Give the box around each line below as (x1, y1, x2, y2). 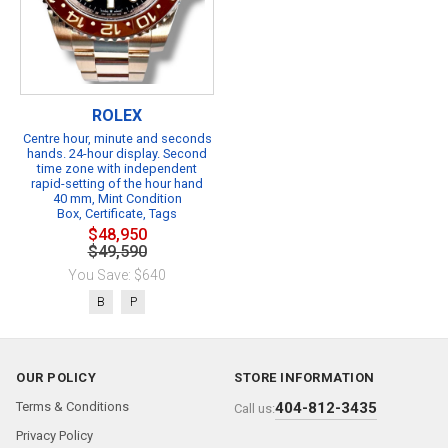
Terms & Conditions (16, 399, 129, 414)
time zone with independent (37, 160, 197, 176)
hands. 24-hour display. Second (27, 145, 207, 161)
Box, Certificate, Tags (57, 205, 177, 221)
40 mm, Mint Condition (52, 190, 182, 206)
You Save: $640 (68, 266, 166, 283)
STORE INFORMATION (234, 370, 375, 385)
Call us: (234, 401, 275, 416)
